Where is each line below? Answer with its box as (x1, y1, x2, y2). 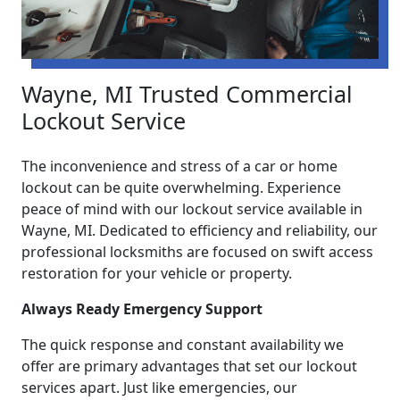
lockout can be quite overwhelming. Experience (21, 178, 341, 198)
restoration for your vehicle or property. (21, 263, 292, 284)
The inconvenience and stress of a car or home (21, 156, 337, 177)
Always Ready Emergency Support (21, 299, 262, 320)
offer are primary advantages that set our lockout (21, 356, 357, 377)
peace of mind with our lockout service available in (21, 199, 362, 220)
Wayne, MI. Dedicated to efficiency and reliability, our (21, 221, 378, 241)
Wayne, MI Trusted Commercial (21, 79, 353, 110)
